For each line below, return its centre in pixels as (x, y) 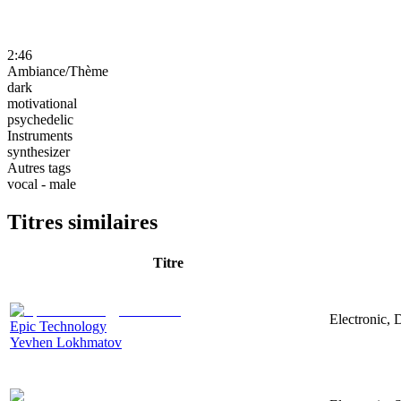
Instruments (40, 135)
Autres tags (39, 167)
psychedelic (40, 119)
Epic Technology (58, 326)
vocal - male (42, 183)
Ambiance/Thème (58, 71)
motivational (42, 103)
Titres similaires (82, 222)
